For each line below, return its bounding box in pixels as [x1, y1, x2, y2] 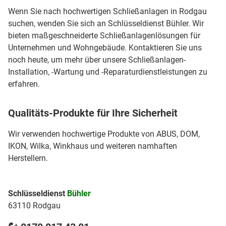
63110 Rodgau [8, 201, 61, 211]
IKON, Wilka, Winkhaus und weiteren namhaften [8, 141, 177, 151]
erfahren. [8, 79, 40, 89]
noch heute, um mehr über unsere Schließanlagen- [8, 55, 186, 65]
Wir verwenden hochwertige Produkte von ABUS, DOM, [8, 129, 200, 139]
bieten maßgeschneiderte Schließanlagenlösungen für [8, 31, 200, 41]
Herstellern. [8, 153, 48, 163]
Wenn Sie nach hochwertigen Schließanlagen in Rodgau [8, 7, 207, 17]
